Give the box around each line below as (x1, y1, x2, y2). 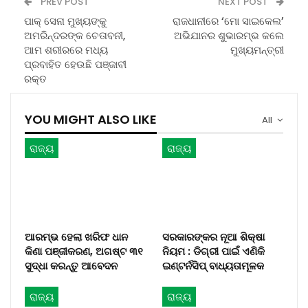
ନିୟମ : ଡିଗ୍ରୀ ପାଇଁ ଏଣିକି (162, 244, 265, 259)
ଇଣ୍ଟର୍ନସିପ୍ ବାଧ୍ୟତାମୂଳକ (162, 258, 264, 274)
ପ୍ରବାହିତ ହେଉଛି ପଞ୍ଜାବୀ (24, 56, 126, 71)
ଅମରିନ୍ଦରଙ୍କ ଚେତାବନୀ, (24, 27, 125, 43)
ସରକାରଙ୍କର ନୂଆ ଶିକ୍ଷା (162, 230, 265, 245)
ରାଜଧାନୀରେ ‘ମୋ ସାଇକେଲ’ (173, 13, 284, 28)
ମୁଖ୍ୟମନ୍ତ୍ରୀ (230, 42, 284, 57)
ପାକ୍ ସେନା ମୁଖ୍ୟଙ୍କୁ (24, 13, 107, 28)
